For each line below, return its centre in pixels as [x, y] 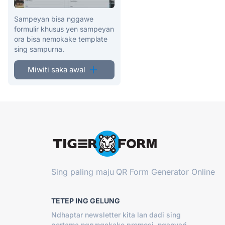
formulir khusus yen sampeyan [64, 29]
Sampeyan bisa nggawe [54, 19]
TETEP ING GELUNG [86, 200]
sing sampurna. [39, 49]
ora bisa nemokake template [61, 39]
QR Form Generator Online [165, 172]
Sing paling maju [83, 172]
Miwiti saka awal [56, 69]
